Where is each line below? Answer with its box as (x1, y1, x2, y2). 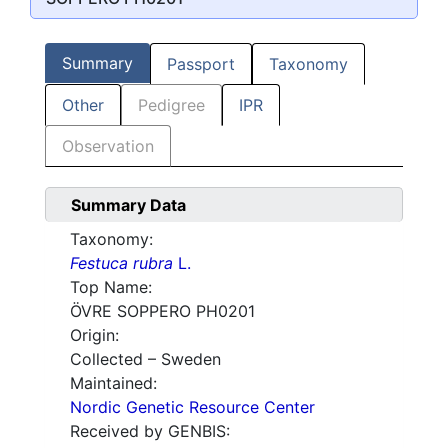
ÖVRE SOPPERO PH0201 (70, 301, 255, 322)
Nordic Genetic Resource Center (70, 397, 315, 418)
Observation (62, 136, 154, 157)
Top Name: (70, 277, 152, 298)
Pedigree (138, 95, 205, 116)
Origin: (70, 325, 119, 346)
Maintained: (70, 373, 157, 394)
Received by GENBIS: (70, 421, 230, 442)
